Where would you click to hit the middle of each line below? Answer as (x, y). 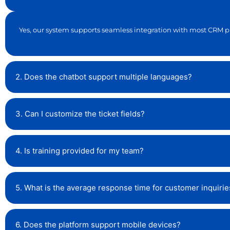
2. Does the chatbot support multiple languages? (104, 77)
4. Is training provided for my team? (80, 151)
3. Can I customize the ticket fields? (80, 114)
